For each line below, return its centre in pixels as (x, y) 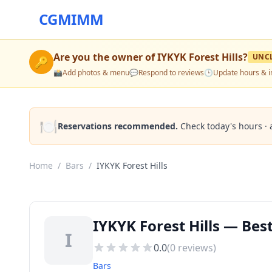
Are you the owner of (105, 57)
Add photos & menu (96, 73)
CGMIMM (71, 19)
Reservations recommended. (118, 126)
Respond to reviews (171, 73)
